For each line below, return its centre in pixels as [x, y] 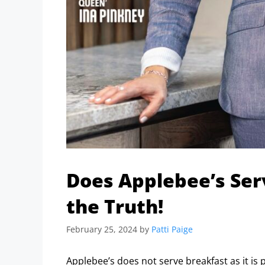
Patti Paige [172, 230]
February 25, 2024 [102, 230]
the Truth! [115, 206]
